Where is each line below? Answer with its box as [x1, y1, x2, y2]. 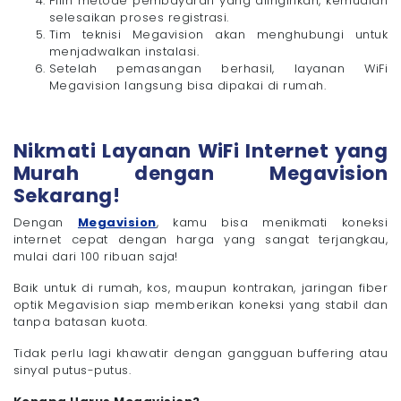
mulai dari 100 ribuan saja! [13, 248, 178, 266]
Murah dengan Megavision [13, 160, 388, 187]
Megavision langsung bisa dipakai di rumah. [49, 77, 327, 95]
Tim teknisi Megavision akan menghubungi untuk [49, 26, 388, 44]
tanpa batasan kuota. [13, 313, 148, 331]
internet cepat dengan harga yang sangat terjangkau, [13, 231, 388, 249]
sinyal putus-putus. [13, 362, 132, 380]
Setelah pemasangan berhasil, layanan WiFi [49, 60, 388, 78]
